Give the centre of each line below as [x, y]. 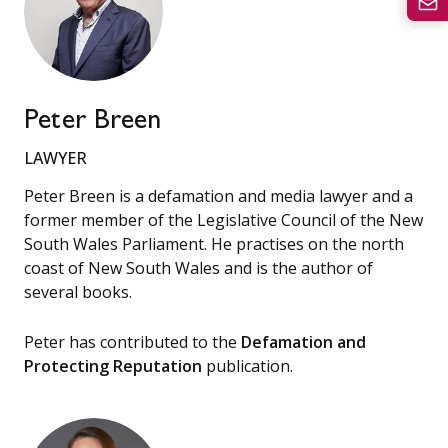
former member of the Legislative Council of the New [223, 219]
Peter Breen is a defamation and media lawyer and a [218, 195]
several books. [78, 291]
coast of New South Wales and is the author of [198, 267]
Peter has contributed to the [132, 341]
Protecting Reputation [113, 365]
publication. [247, 365]
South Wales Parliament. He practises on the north [214, 243]
